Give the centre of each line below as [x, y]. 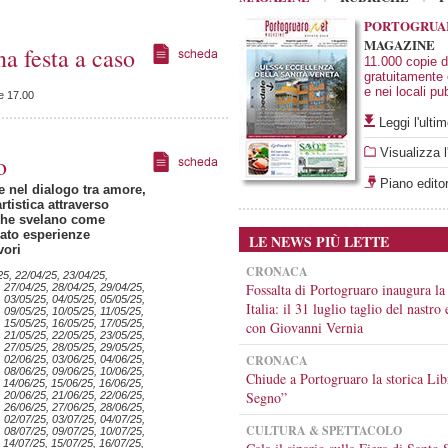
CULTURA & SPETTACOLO [324, 430]
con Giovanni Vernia [304, 327]
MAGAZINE [399, 44]
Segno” [266, 397]
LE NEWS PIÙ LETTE [314, 241]
